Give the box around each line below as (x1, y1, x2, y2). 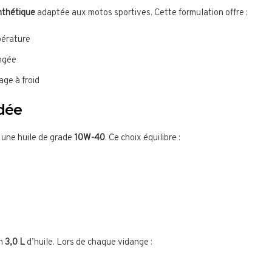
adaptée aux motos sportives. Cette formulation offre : (35, 7, 248, 19)
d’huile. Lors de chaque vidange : (25, 237, 152, 249)
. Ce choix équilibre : (105, 132, 180, 144)
